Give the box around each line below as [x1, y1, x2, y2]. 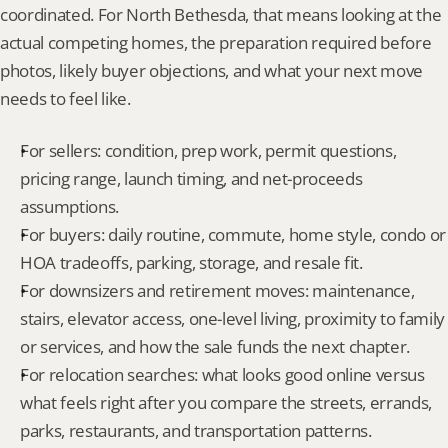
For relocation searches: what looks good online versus [20, 363, 425, 386]
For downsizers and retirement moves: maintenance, [20, 279, 415, 302]
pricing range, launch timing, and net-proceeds [20, 167, 363, 190]
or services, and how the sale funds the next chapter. [20, 335, 410, 358]
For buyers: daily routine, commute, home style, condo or [20, 223, 446, 246]
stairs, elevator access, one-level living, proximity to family [20, 307, 445, 330]
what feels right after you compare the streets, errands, [20, 391, 432, 414]
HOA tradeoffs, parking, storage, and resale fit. [20, 251, 363, 274]
